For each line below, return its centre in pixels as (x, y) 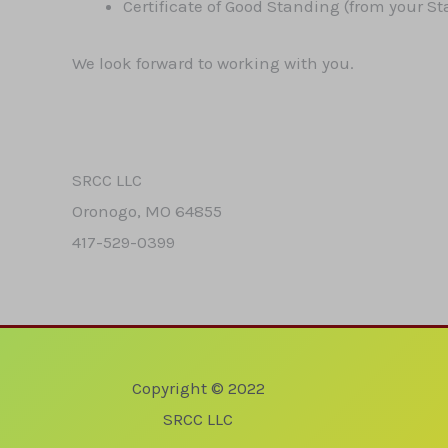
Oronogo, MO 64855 (147, 210)
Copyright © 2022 (198, 388)
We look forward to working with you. (213, 62)
